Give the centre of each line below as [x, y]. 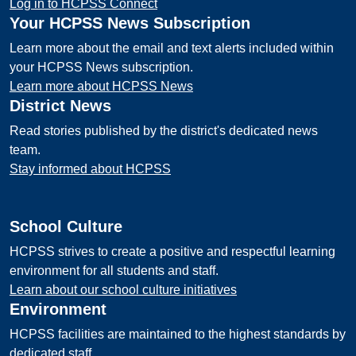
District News [60, 106]
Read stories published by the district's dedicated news [164, 131]
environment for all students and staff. [114, 271]
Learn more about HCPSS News [101, 86]
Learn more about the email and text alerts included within [172, 48]
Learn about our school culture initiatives [123, 290]
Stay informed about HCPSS [90, 169]
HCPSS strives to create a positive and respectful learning [172, 252]
